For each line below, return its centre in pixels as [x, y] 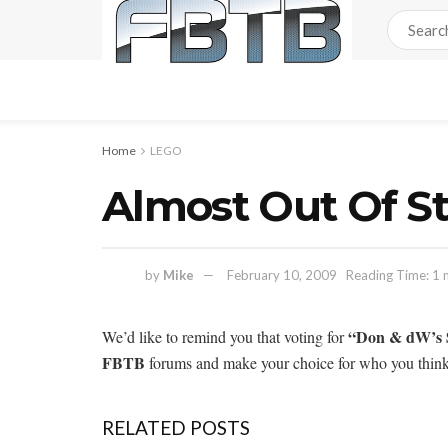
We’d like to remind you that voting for [225, 336]
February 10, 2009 [282, 274]
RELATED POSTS [176, 427]
